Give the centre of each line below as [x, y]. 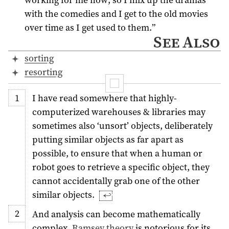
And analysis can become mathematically [117, 214]
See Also [187, 42]
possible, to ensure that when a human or [118, 153]
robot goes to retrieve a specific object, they [121, 167]
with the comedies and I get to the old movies [116, 14]
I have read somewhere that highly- [105, 98]
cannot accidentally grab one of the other [116, 181]
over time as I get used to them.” [90, 28]
